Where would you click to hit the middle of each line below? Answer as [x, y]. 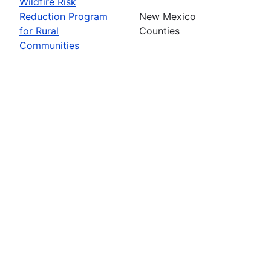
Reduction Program [64, 16]
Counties [159, 31]
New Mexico [168, 16]
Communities [49, 45]
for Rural [39, 31]
